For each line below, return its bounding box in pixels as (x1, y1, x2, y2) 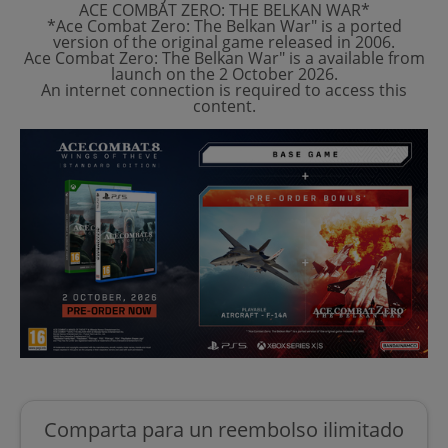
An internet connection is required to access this (41, 78, 407, 101)
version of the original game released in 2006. (53, 30, 395, 53)
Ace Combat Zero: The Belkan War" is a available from (23, 46, 425, 69)
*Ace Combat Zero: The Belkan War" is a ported (46, 14, 402, 37)
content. (192, 94, 256, 117)
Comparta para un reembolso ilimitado (44, 416, 404, 444)
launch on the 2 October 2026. (110, 62, 338, 85)
